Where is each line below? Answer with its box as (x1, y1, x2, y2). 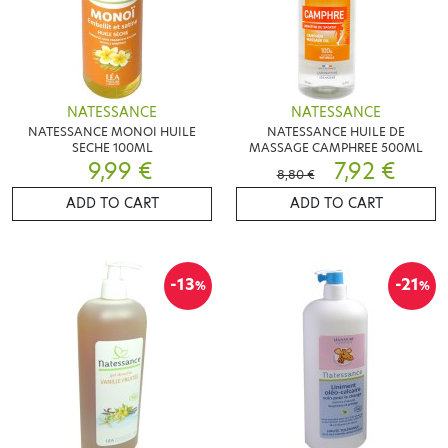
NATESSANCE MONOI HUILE (28, 122, 196, 140)
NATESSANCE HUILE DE (267, 122, 405, 140)
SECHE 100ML (71, 138, 153, 156)
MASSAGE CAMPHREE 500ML (249, 138, 423, 156)
